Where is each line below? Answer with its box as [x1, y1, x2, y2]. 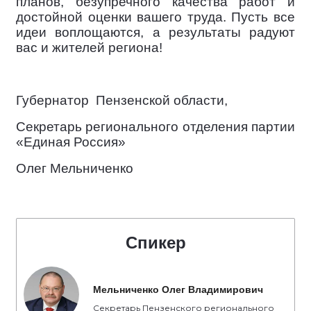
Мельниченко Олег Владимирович [93, 283, 263, 295]
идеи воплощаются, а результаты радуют [16, 24, 295, 40]
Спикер [125, 233, 186, 252]
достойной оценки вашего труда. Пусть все [16, 9, 295, 24]
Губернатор [16, 92, 92, 108]
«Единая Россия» [16, 134, 126, 149]
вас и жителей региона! [16, 40, 162, 55]
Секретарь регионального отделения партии [16, 119, 295, 134]
